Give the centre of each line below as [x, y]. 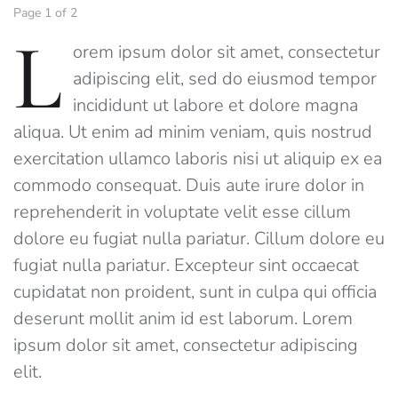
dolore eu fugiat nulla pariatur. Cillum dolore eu [199, 239]
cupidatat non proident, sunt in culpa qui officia [195, 292]
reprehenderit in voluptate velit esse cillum [182, 212]
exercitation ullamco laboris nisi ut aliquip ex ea [198, 159]
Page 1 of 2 [49, 13]
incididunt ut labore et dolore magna [215, 106]
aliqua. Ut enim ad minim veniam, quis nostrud [193, 132]
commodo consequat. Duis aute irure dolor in [189, 186]
